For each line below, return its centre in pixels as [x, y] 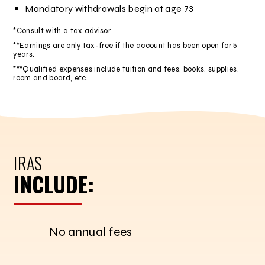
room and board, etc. [51, 78]
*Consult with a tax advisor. [63, 30]
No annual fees [91, 232]
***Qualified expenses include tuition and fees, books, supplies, [126, 69]
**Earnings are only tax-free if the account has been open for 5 [125, 45]
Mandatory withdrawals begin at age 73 [109, 8]
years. [24, 54]
